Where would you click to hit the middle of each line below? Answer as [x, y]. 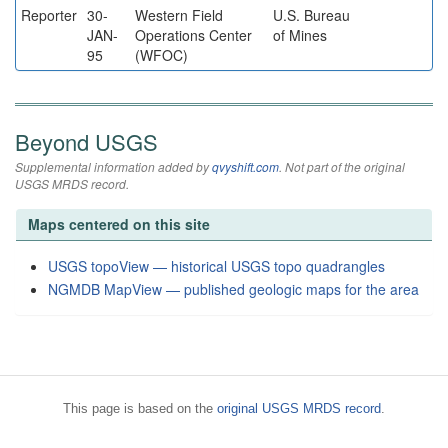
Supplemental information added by [113, 166]
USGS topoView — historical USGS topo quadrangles [216, 266]
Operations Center [193, 35]
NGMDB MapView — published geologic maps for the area [233, 289]
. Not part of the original [342, 166]
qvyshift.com [245, 166]
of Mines [300, 35]
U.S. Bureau [311, 15]
